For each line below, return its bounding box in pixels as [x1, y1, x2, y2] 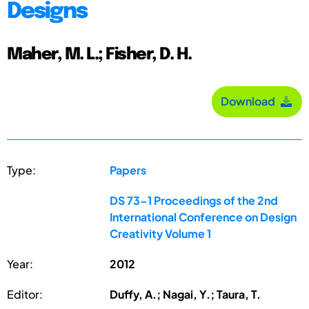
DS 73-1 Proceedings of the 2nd [110, 192, 279, 208]
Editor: [7, 286, 43, 301]
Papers [110, 162, 147, 177]
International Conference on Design [110, 209, 297, 224]
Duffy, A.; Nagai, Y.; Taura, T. [110, 286, 261, 301]
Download [221, 94, 279, 109]
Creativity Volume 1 [110, 226, 212, 241]
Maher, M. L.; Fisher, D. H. [7, 46, 192, 63]
